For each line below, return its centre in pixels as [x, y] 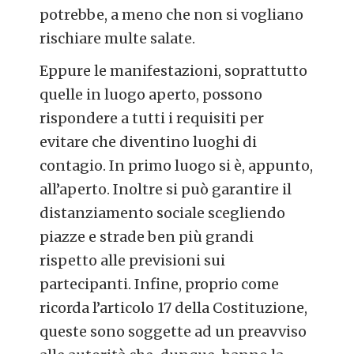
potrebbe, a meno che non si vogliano [172, 14]
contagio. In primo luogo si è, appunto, [177, 166]
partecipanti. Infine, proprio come [160, 284]
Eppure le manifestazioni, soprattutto [174, 71]
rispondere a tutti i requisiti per [152, 119]
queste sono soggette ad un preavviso [173, 332]
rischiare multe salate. [118, 38]
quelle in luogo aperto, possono [151, 95]
